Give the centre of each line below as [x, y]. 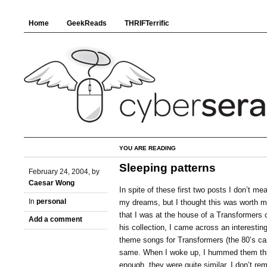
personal [51, 201]
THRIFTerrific [147, 23]
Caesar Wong [52, 183]
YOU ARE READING [148, 148]
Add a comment [55, 220]
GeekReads [87, 23]
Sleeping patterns [167, 168]
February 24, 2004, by [64, 171]
